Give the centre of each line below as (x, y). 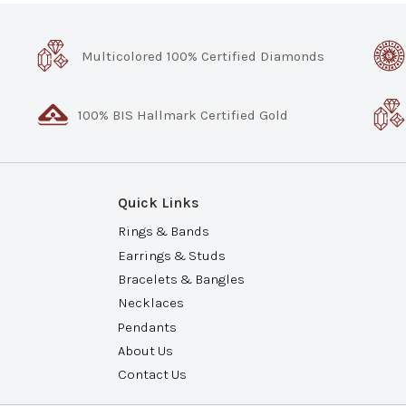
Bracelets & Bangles (181, 280)
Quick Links (159, 203)
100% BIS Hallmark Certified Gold (184, 115)
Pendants (147, 328)
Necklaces (151, 303)
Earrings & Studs (172, 255)
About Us (145, 351)
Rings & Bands (164, 232)
